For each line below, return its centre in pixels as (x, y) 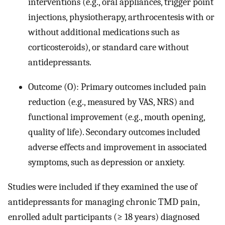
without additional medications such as (104, 32)
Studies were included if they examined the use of (103, 187)
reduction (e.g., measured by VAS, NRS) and (111, 102)
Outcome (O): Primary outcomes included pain (117, 87)
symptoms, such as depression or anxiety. (106, 162)
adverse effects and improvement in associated (118, 147)
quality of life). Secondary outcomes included (114, 132)
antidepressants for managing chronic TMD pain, (104, 202)
